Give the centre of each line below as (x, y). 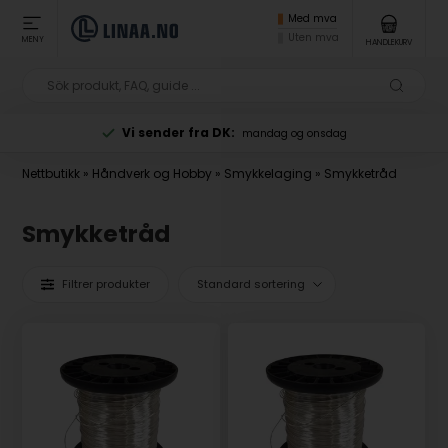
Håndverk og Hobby (152, 174)
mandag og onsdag (294, 134)
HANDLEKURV (388, 42)
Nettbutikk (51, 174)
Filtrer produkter (106, 283)
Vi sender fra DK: (178, 133)
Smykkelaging (268, 174)
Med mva (312, 18)
